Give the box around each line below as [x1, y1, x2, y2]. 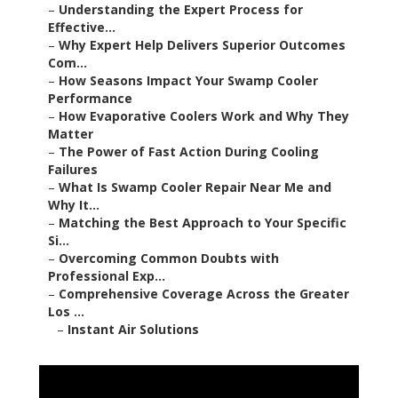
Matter [48, 125, 93, 143]
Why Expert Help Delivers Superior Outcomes [59, 36, 346, 54]
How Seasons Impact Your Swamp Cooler [59, 72, 318, 90]
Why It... [48, 196, 99, 214]
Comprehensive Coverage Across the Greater [59, 285, 349, 303]
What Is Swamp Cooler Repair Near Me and [59, 179, 331, 196]
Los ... [48, 303, 84, 321]
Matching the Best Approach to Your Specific [59, 214, 346, 232]
